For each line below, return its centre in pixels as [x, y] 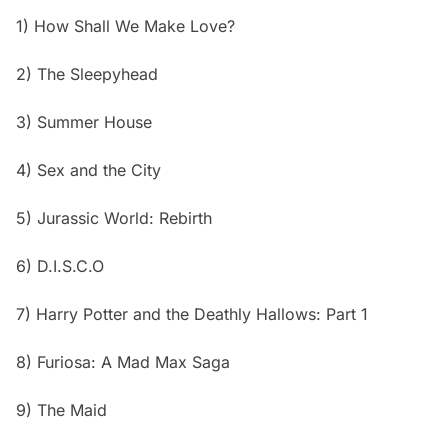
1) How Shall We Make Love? [125, 25]
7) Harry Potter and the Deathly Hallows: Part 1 [192, 313]
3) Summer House [84, 121]
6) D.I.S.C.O [60, 265]
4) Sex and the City [88, 169]
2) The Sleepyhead [87, 73]
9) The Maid [61, 409]
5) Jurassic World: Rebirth [114, 217]
